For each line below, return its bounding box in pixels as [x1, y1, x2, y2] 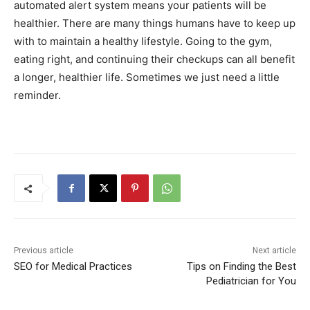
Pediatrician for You [206, 275, 296, 288]
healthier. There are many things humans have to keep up [14, 17, 295, 30]
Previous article [14, 246, 73, 256]
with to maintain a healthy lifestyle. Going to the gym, [14, 35, 272, 48]
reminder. [14, 89, 66, 102]
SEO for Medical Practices [14, 260, 132, 273]
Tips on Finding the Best [186, 260, 296, 273]
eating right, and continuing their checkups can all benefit [14, 53, 295, 66]
